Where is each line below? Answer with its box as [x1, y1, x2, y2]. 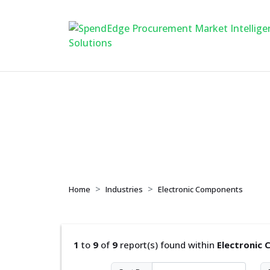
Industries [105, 184, 143, 195]
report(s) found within [118, 239, 217, 251]
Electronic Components [158, 184, 243, 195]
